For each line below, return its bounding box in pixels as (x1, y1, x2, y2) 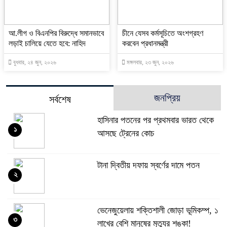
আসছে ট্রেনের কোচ (97, 128, 154, 138)
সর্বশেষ (49, 93, 71, 105)
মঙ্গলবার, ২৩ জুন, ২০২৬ (125, 58, 174, 66)
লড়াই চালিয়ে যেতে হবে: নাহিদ (9, 39, 86, 48)
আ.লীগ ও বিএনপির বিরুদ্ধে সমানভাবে (9, 28, 104, 37)
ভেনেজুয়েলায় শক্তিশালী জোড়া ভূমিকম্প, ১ (97, 205, 218, 215)
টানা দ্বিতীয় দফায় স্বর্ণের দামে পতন (97, 160, 200, 170)
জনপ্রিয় (154, 92, 180, 103)
